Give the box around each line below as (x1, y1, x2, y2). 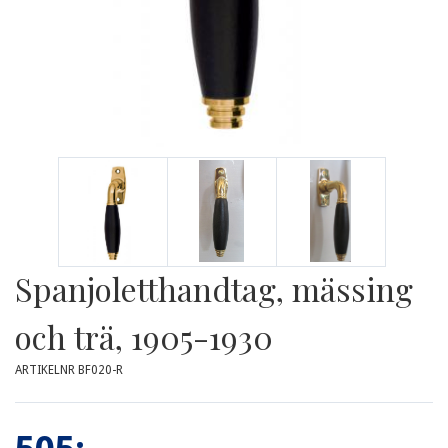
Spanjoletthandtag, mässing (15, 267, 413, 310)
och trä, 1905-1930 (15, 315, 273, 358)
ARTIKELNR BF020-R (15, 363, 123, 377)
